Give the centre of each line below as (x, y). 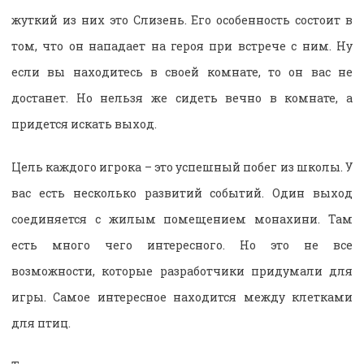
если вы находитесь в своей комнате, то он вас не (182, 72)
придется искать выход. (84, 124)
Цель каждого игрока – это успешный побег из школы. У (182, 167)
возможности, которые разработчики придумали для (182, 271)
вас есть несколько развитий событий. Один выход (182, 193)
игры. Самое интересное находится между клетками (182, 297)
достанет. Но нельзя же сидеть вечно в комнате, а (182, 98)
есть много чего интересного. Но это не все (182, 245)
